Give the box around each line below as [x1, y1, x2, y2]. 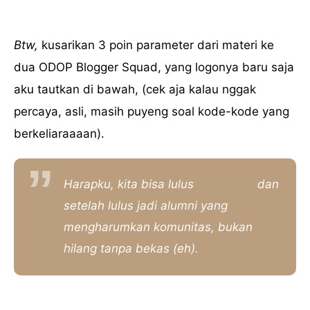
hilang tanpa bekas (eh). [64, 241, 202, 255]
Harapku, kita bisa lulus [64, 177, 197, 191]
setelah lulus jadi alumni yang [64, 199, 228, 212]
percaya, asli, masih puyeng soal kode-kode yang [14, 104, 289, 118]
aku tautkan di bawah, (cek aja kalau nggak [14, 82, 256, 96]
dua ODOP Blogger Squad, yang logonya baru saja [14, 60, 294, 74]
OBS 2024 [197, 177, 254, 191]
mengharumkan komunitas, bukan [64, 220, 253, 234]
